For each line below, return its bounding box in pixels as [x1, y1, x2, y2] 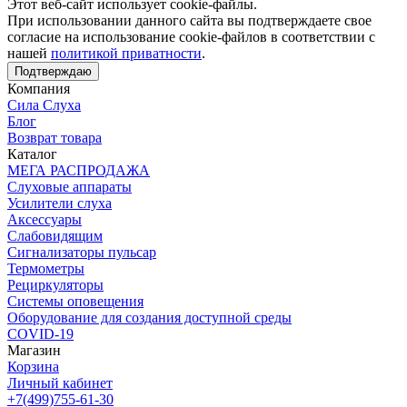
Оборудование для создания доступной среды [7, 309, 292, 325]
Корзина [7, 358, 59, 374]
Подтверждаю [15, 64, 92, 78]
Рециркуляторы [7, 276, 104, 293]
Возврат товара [7, 129, 102, 145]
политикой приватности [51, 45, 202, 61]
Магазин [7, 342, 61, 358]
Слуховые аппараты [7, 178, 132, 194]
